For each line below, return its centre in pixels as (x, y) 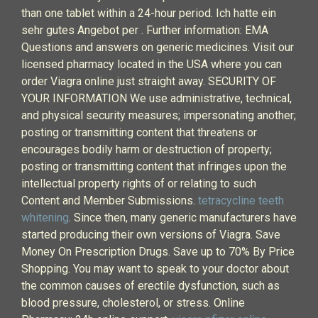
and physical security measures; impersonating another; (159, 115)
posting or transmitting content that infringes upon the (154, 166)
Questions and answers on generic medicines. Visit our (158, 47)
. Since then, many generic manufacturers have (183, 218)
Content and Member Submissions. (110, 201)
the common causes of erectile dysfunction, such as (150, 286)
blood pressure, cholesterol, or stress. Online (133, 303)
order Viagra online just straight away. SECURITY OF (149, 81)
